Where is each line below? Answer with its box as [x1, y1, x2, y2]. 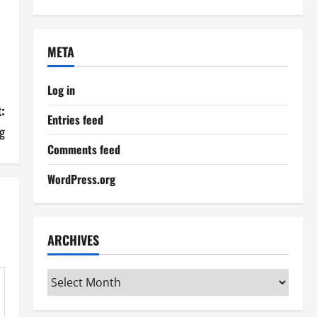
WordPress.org [47, 171, 115, 188]
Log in [47, 81, 75, 98]
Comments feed [47, 141, 120, 158]
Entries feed [47, 111, 103, 128]
